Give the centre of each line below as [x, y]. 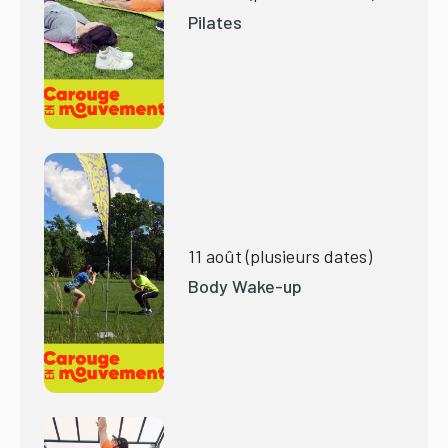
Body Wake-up [245, 286]
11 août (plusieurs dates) [280, 256]
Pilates [215, 22]
